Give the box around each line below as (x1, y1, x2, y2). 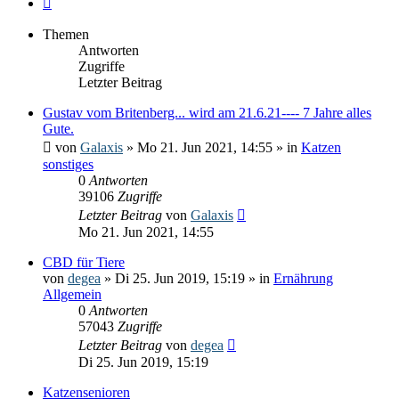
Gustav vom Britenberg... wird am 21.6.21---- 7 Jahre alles (43, 104, 371, 120)
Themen (43, 26, 89, 42)
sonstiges (43, 156, 94, 172)
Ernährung (273, 270, 333, 286)
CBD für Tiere (43, 254, 125, 270)
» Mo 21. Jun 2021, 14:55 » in (123, 139, 301, 155)
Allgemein (43, 286, 102, 302)
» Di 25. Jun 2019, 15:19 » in (101, 270, 273, 286)
